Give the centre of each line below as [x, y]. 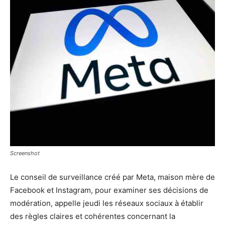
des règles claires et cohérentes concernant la [93, 216]
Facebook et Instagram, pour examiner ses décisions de [109, 190]
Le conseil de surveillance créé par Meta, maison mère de [113, 177]
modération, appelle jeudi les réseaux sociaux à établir [107, 203]
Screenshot [25, 153]
